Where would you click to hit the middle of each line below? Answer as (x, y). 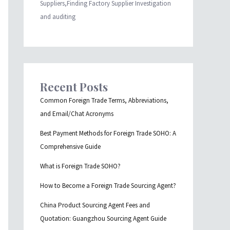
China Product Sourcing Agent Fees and (95, 205)
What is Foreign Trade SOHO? (80, 166)
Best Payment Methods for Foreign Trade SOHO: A (108, 133)
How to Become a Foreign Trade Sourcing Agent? (108, 186)
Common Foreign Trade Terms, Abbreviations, (104, 101)
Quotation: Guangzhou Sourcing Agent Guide (103, 219)
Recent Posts (74, 87)
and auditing (58, 17)
